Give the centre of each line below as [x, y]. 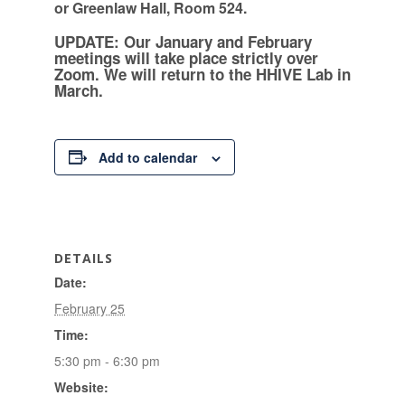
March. [81, 90]
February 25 [89, 308]
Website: [81, 386]
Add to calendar [148, 157]
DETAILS [84, 258]
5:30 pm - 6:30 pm [107, 360]
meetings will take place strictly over [186, 58]
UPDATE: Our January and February [183, 42]
